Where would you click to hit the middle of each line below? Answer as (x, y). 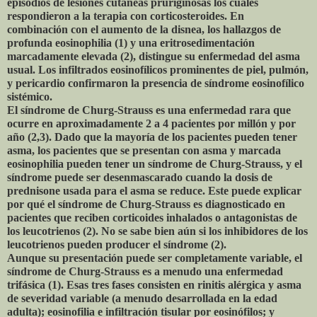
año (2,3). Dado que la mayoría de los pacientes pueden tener (152, 137)
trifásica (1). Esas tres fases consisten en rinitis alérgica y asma (154, 285)
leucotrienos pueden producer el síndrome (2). (117, 245)
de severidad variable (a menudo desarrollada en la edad (142, 299)
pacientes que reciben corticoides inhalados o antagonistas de (152, 218)
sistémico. (30, 97)
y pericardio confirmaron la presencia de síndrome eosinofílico (156, 83)
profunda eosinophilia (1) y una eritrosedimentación (131, 43)
